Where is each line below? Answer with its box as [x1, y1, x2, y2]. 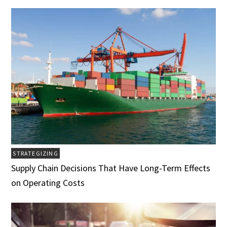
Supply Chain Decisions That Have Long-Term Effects [11, 162, 211, 174]
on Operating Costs [11, 177, 85, 189]
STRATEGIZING [13, 149, 58, 158]
